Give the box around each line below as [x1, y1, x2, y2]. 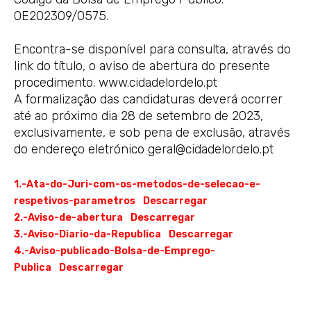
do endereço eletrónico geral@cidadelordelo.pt [14, 141, 274, 157]
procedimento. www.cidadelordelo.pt [14, 74, 217, 90]
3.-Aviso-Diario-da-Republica [14, 228, 161, 240]
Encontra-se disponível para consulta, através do [14, 41, 291, 57]
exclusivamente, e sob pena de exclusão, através [14, 124, 290, 140]
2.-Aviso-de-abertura [14, 211, 123, 224]
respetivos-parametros [14, 194, 135, 207]
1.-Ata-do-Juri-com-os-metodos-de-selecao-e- [14, 178, 260, 190]
